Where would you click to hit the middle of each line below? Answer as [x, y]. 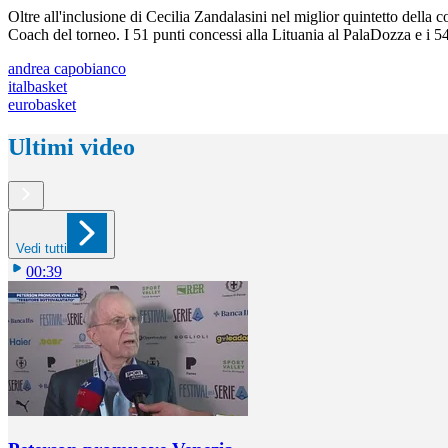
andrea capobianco [67, 69]
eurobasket [42, 105]
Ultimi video [71, 147]
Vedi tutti [41, 248]
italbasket [37, 87]
